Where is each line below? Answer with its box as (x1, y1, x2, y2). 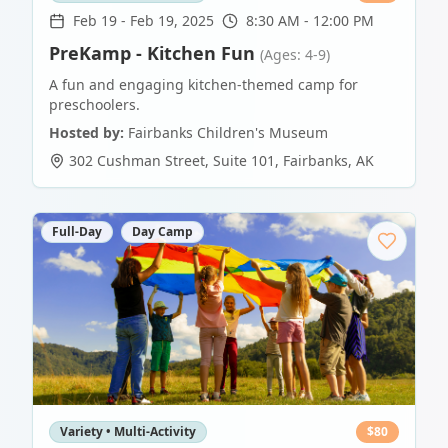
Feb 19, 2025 (130, 11, 214, 30)
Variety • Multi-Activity (60, 423, 196, 440)
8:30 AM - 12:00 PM (246, 11, 374, 30)
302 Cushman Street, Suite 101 (69, 151, 275, 170)
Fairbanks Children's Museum (128, 123, 328, 142)
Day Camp (132, 223, 193, 240)
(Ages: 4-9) (260, 45, 330, 64)
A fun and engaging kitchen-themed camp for (49, 75, 358, 94)
